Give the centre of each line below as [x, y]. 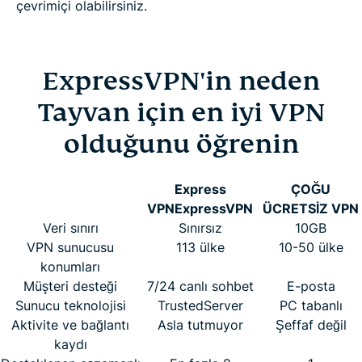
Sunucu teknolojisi [70, 305]
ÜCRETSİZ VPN [311, 208]
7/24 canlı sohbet [200, 286]
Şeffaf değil [311, 324]
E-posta [311, 286]
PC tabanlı [311, 305]
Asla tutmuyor [200, 324]
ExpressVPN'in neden [181, 80]
